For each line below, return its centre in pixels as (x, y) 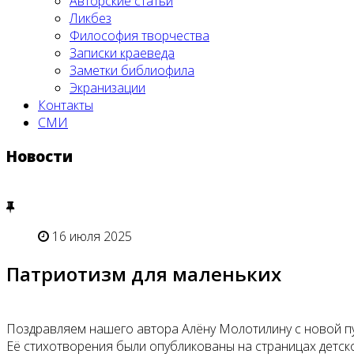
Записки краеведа (122, 53)
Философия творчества (139, 36)
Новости (40, 156)
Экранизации (107, 88)
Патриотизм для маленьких (144, 274)
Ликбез (90, 18)
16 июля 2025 (92, 237)
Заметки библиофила (132, 70)
